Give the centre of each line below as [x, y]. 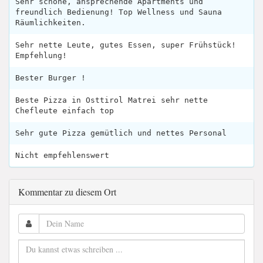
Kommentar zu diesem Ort [67, 191]
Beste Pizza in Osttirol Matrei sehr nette [112, 100]
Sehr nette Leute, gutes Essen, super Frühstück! [126, 45]
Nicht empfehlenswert [62, 155]
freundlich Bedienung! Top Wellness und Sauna [119, 12]
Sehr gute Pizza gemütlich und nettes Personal [121, 133]
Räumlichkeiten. [50, 22]
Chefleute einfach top [65, 110]
